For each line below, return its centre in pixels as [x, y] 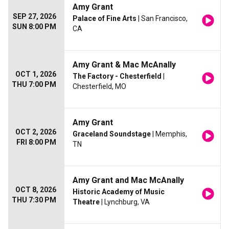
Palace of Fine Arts [105, 19]
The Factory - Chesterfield [117, 76]
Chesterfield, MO [99, 87]
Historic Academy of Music [119, 192]
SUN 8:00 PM [34, 27]
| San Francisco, [162, 19]
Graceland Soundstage [112, 134]
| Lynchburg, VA [125, 202]
